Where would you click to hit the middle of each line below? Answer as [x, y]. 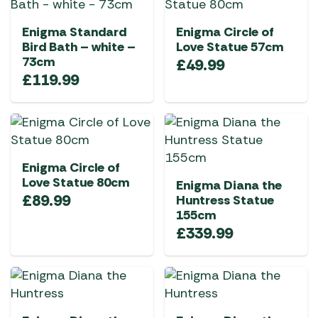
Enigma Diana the [229, 185]
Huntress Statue [225, 200]
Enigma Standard [74, 32]
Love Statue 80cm [76, 182]
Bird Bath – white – [79, 47]
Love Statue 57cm [230, 47]
